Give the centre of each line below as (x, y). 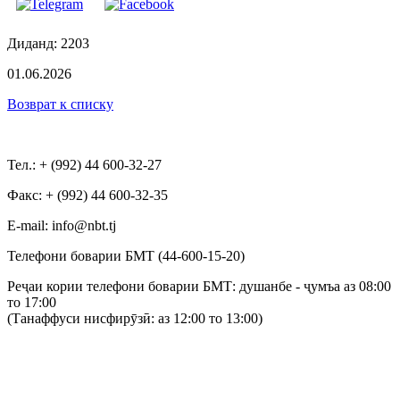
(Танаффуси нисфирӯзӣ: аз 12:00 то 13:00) (135, 318)
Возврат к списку (60, 104)
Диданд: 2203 (48, 43)
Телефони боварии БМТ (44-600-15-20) (126, 255)
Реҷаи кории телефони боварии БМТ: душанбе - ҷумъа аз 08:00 (199, 286)
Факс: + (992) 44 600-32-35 (87, 195)
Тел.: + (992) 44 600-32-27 (84, 164)
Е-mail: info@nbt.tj (62, 225)
